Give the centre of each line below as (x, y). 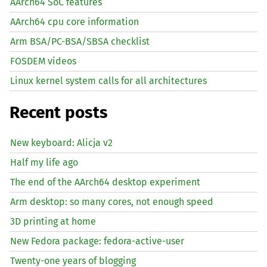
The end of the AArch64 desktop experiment (105, 182)
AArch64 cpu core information (74, 22)
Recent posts (59, 112)
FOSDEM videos (43, 61)
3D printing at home (53, 221)
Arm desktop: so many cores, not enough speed (112, 201)
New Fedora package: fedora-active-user (97, 241)
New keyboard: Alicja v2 (61, 142)
